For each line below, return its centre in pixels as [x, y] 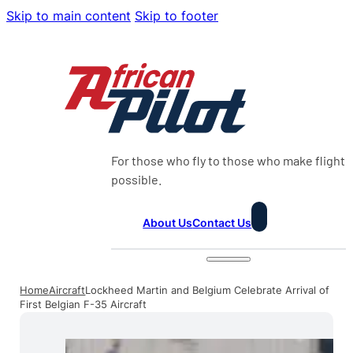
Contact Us [222, 222]
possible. [137, 179]
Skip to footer [176, 16]
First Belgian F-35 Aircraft [84, 304]
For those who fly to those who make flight [229, 160]
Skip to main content [69, 16]
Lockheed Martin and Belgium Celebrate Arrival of [208, 290]
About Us [168, 222]
